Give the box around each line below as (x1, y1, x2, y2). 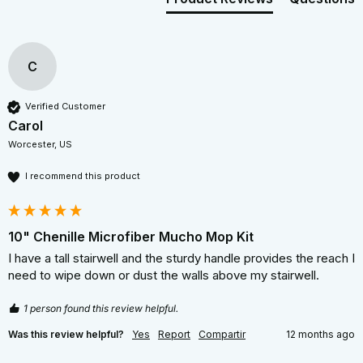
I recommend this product (25, 170, 140, 182)
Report (158, 327, 190, 340)
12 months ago (286, 327, 355, 340)
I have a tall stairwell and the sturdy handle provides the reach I (8, 250, 355, 266)
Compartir (199, 327, 246, 340)
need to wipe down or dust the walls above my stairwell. (8, 267, 322, 283)
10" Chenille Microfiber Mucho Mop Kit (8, 228, 254, 245)
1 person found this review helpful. (23, 301, 178, 314)
